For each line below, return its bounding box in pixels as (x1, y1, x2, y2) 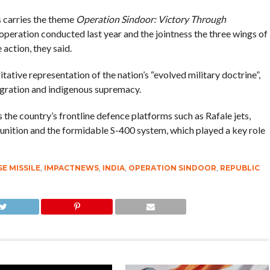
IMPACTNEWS (43, 163, 99, 172)
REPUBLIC (219, 163, 260, 172)
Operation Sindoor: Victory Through (75, 13, 226, 25)
